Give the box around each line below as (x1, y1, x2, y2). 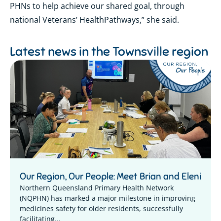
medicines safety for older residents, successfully (20, 203, 183, 214)
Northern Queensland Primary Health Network (20, 183, 174, 193)
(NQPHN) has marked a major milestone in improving (20, 193, 195, 204)
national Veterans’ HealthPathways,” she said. (10, 14, 179, 25)
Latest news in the (10, 43, 112, 60)
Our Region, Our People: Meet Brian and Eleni (20, 171, 201, 183)
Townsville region (112, 43, 208, 60)
